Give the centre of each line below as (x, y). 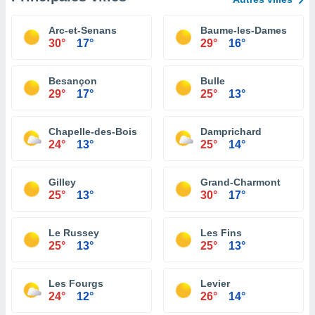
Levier (215, 283)
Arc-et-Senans (83, 30)
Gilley (62, 182)
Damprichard (231, 131)
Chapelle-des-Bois (93, 131)
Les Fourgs (76, 283)
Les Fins (221, 233)
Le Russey (74, 233)
